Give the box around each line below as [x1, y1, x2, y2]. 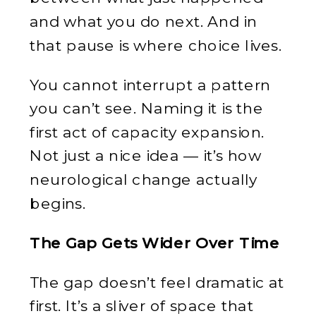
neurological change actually [30, 169, 257, 188]
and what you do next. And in [30, 11, 257, 30]
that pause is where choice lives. [30, 35, 282, 54]
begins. [30, 193, 86, 212]
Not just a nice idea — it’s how [30, 145, 262, 165]
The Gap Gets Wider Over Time [30, 232, 280, 252]
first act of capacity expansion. [30, 121, 265, 141]
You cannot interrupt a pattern [30, 74, 271, 94]
